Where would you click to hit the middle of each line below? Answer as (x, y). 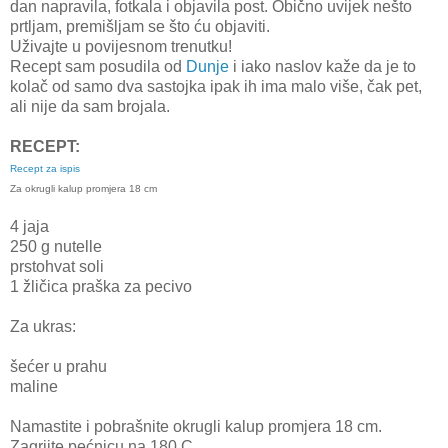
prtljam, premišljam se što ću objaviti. (140, 26)
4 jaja (29, 226)
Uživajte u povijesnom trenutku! (121, 46)
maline (34, 386)
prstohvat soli (57, 266)
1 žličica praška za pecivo (101, 286)
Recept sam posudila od (98, 66)
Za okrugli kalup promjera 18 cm (83, 188)
